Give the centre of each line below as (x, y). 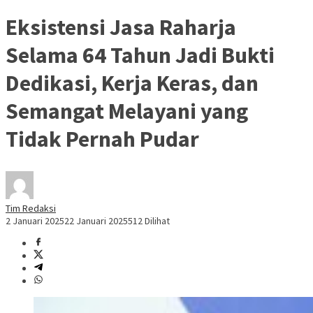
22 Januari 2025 (96, 221)
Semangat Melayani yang (127, 111)
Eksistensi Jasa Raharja (121, 27)
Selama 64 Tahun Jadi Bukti (140, 55)
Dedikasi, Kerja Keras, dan (132, 83)
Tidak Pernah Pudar (102, 139)
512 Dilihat (149, 221)
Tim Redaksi (31, 209)
